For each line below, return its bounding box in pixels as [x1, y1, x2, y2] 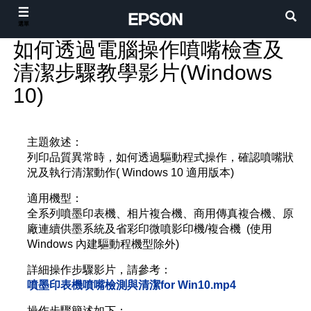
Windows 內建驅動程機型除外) [27, 238, 179, 250]
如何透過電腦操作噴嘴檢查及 [13, 38, 284, 61]
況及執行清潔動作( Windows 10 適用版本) [27, 167, 237, 178]
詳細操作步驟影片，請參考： [27, 264, 171, 276]
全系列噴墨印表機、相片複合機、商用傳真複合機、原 [27, 208, 294, 219]
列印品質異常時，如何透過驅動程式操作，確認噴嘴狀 [27, 151, 294, 163]
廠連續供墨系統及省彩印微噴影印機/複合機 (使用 [27, 223, 272, 235]
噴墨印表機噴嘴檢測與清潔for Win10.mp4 [27, 279, 236, 291]
